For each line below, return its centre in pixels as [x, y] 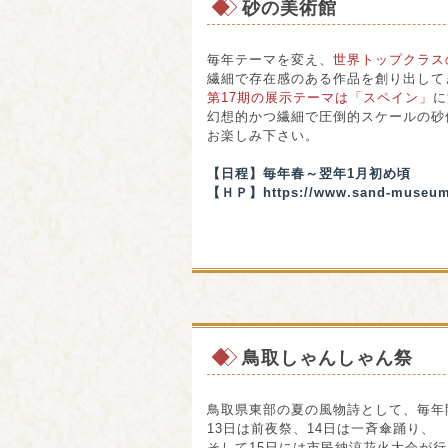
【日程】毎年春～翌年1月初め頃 [309, 173]
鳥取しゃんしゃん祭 [327, 358]
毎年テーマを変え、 [270, 59]
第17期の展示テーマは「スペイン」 [320, 97]
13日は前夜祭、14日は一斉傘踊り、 [321, 428]
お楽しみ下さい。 [263, 135]
